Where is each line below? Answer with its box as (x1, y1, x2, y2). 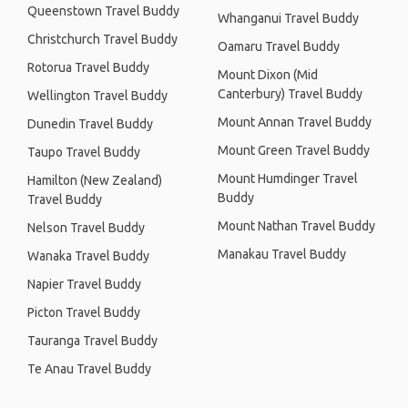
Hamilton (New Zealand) (27, 173, 162, 188)
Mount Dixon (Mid (218, 67, 318, 82)
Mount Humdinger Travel (218, 171, 358, 186)
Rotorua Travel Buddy (27, 60, 149, 75)
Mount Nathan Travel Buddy (218, 219, 375, 233)
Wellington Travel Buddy (27, 88, 168, 103)
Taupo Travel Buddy (27, 145, 140, 159)
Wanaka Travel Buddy (27, 249, 149, 263)
